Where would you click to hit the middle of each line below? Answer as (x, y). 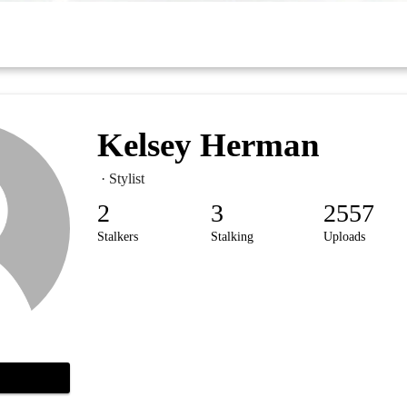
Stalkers (117, 237)
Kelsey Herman (208, 145)
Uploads (345, 237)
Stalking (232, 237)
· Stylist (120, 179)
